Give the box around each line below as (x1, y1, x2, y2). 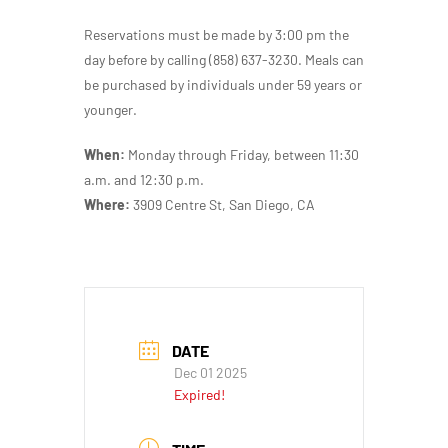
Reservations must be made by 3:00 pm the (84, 25, 349, 43)
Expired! (174, 386, 225, 404)
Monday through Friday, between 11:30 (125, 145, 359, 163)
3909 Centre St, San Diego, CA (130, 195, 315, 213)
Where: (84, 195, 130, 213)
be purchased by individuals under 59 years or (84, 75, 362, 93)
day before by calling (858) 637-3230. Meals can (84, 50, 364, 68)
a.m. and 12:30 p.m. (84, 170, 207, 188)
